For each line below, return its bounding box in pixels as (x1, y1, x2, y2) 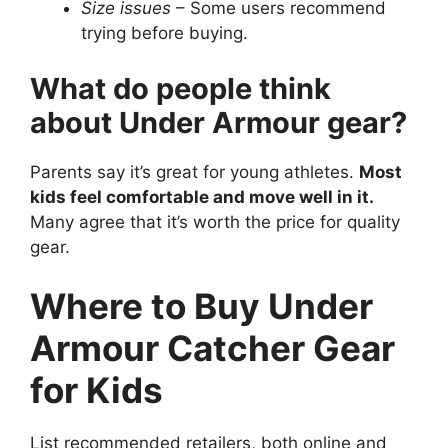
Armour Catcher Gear (30, 327, 395, 370)
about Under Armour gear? (30, 104, 407, 140)
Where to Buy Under (30, 285, 373, 328)
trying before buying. (81, 23, 248, 44)
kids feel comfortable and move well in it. (30, 186, 374, 207)
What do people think (30, 70, 331, 106)
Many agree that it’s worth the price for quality (30, 211, 400, 232)
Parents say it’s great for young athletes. (30, 161, 359, 182)
